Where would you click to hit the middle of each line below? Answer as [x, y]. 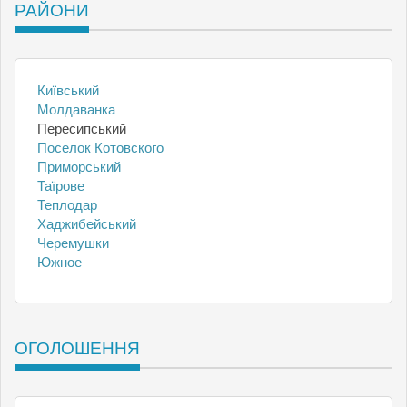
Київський [68, 90]
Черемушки [73, 243]
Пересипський [82, 129]
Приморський [79, 167]
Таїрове [61, 186]
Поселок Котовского [100, 148]
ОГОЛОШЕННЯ [77, 348]
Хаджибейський [87, 224]
